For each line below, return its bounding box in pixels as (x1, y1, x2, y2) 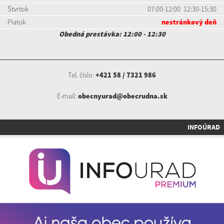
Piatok (7, 17, 26, 27)
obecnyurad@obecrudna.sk (77, 91, 167, 101)
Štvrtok (7, 4, 28, 14)
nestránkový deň (161, 17, 216, 27)
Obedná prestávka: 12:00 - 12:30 (58, 29, 165, 39)
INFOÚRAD (187, 122, 220, 132)
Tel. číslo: (68, 70, 95, 80)
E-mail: (56, 91, 78, 101)
